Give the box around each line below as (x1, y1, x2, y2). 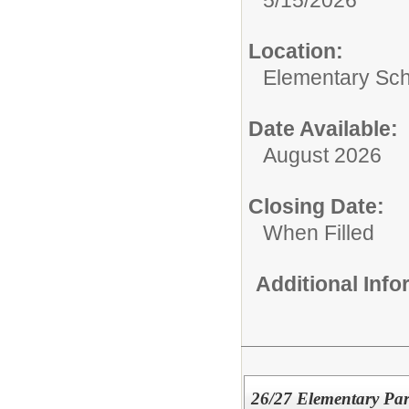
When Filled (263, 220, 374, 245)
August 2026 (263, 142, 382, 167)
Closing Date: (248, 194, 384, 218)
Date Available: (248, 116, 398, 141)
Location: (248, 38, 343, 63)
